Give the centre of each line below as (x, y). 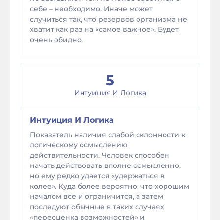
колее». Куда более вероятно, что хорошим (110, 186)
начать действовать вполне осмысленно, (105, 165)
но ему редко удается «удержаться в (97, 176)
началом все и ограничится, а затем (96, 196)
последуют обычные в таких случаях (97, 207)
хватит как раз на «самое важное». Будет (104, 29)
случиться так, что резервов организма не (109, 19)
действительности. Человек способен (100, 155)
